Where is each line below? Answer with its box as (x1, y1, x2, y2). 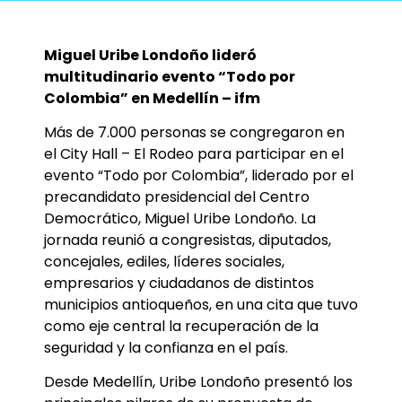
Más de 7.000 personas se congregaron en (44, 122, 345, 144)
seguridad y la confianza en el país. (44, 337, 288, 359)
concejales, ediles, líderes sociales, (44, 251, 284, 273)
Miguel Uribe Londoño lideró (44, 44, 257, 66)
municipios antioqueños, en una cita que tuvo (44, 294, 358, 316)
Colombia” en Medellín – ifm (44, 87, 260, 109)
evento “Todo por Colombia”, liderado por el (44, 165, 354, 187)
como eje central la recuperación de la (44, 316, 319, 337)
